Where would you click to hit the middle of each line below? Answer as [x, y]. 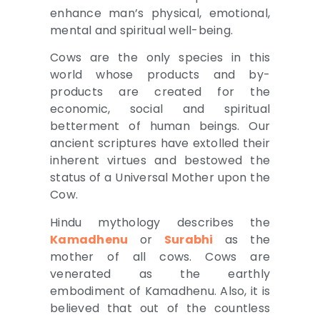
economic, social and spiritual [160, 109]
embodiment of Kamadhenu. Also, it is [160, 291]
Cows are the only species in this [160, 58]
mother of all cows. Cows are [160, 256]
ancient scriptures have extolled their [160, 144]
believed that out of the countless [160, 308]
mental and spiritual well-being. [141, 31]
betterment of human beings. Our [160, 126]
